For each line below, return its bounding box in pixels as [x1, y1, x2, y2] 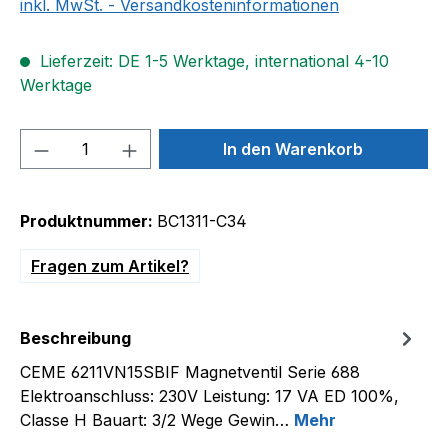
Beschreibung [20, 328, 131, 348]
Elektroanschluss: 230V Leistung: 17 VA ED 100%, [20, 386, 399, 406]
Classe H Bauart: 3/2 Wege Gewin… [20, 410, 294, 430]
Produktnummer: [20, 211, 157, 231]
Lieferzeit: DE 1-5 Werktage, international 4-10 [35, 51, 389, 71]
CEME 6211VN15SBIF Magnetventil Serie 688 [20, 362, 360, 382]
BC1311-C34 [157, 211, 247, 231]
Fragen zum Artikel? [31, 256, 189, 276]
